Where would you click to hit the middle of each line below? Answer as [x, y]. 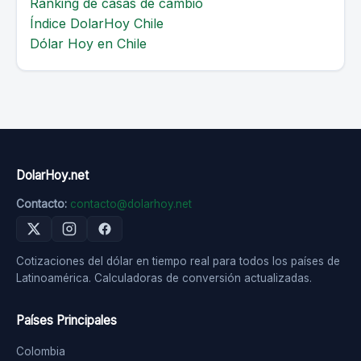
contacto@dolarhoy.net [131, 204]
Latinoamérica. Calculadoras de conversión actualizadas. [164, 278]
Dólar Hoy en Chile [88, 44]
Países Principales [66, 320]
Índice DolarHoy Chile [97, 23]
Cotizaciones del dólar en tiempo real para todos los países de [178, 261]
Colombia [41, 351]
